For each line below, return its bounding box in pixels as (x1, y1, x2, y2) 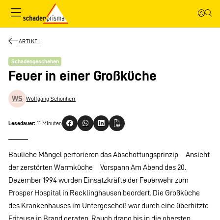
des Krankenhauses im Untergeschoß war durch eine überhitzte (8, 201, 209, 210)
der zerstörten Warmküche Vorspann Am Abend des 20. (8, 163, 187, 172)
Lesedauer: (8, 120, 36, 126)
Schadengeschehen (11, 58, 59, 64)
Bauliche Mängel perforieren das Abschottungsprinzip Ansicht (8, 150, 210, 159)
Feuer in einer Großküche (8, 68, 157, 83)
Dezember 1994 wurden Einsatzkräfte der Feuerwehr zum (8, 176, 189, 185)
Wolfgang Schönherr (26, 95, 76, 102)
